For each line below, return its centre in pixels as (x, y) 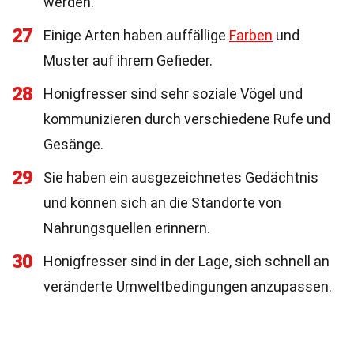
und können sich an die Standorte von (162, 203)
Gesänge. (73, 144)
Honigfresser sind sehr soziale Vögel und (173, 94)
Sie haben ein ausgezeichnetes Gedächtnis (181, 177)
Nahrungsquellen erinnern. (127, 228)
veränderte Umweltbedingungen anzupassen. (188, 286)
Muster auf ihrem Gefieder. (128, 60)
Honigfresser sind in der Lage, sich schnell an (186, 261)
